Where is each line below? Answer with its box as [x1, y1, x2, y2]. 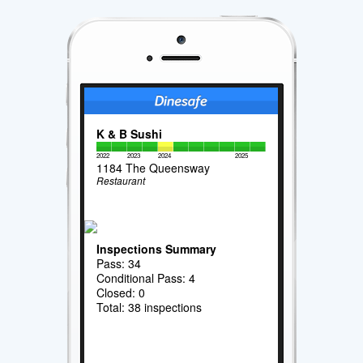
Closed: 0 [96, 284, 146, 301]
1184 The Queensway [96, 159, 211, 176]
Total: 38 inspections [96, 298, 203, 315]
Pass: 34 [96, 254, 142, 271]
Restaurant [96, 173, 146, 187]
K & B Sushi [96, 125, 163, 142]
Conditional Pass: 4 [96, 269, 196, 286]
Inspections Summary [96, 240, 217, 257]
